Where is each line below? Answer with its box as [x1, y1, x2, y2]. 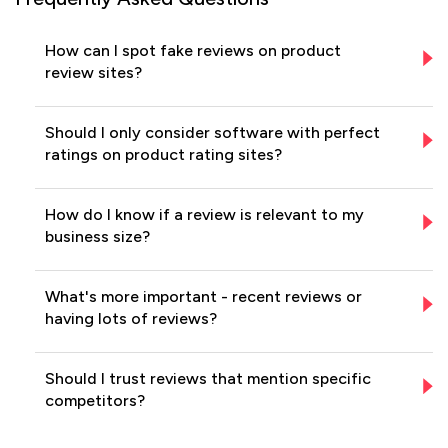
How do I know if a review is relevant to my [45, 204, 364, 224]
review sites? [45, 62, 142, 82]
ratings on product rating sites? [45, 144, 282, 164]
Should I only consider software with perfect [45, 122, 380, 142]
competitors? [45, 390, 145, 410]
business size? [45, 226, 150, 246]
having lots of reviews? [45, 308, 217, 328]
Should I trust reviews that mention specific [45, 368, 371, 388]
